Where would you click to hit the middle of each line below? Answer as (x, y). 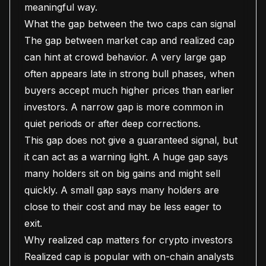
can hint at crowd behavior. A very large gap (125, 57)
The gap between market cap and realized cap (129, 40)
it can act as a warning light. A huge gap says (126, 157)
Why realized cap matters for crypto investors (129, 240)
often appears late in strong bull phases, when (129, 74)
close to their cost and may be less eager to (123, 207)
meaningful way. (61, 7)
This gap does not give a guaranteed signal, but (131, 140)
